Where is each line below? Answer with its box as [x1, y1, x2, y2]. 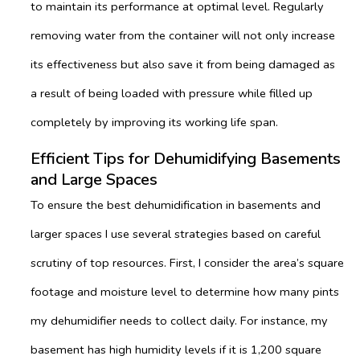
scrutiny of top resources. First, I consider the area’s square [31, 254, 344, 271]
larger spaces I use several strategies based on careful [31, 225, 321, 242]
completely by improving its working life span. [31, 114, 278, 131]
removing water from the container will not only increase [31, 27, 335, 44]
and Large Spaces [31, 168, 157, 190]
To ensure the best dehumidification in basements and [31, 196, 321, 213]
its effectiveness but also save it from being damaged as [31, 56, 335, 73]
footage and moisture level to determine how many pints [31, 283, 339, 300]
